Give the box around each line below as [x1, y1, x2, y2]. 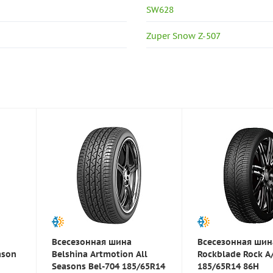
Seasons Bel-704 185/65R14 [52, 261, 165, 272]
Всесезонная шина [52, 236, 132, 247]
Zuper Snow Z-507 [146, 30, 221, 41]
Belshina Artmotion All [52, 249, 147, 260]
